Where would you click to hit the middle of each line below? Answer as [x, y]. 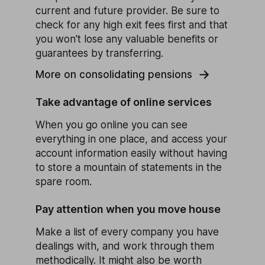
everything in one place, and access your [131, 139]
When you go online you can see [112, 125]
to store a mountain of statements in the [129, 167]
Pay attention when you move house [128, 209]
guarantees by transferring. [99, 53]
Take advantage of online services [124, 102]
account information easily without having [131, 153]
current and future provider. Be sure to [127, 10]
